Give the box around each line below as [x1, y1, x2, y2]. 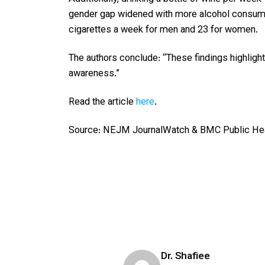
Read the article [69, 94, 136, 110]
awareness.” [69, 66, 119, 82]
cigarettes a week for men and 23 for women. [69, 22, 258, 38]
